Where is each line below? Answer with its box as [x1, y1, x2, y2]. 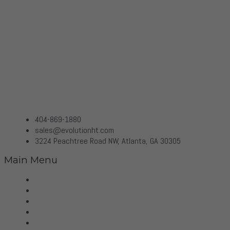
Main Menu [4, 154, 57, 166]
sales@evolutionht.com [35, 124, 114, 136]
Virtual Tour [35, 184, 72, 196]
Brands [35, 206, 58, 217]
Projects [35, 217, 63, 228]
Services [35, 195, 64, 206]
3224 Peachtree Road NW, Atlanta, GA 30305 [35, 135, 181, 146]
